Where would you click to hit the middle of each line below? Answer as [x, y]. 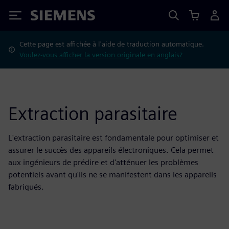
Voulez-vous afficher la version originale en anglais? [101, 55]
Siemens [48, 17]
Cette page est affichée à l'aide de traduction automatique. [111, 44]
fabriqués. [26, 187]
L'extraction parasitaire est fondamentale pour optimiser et [113, 138]
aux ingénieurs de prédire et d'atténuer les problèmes [103, 162]
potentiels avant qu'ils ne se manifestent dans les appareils [112, 175]
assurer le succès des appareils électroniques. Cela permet [111, 150]
